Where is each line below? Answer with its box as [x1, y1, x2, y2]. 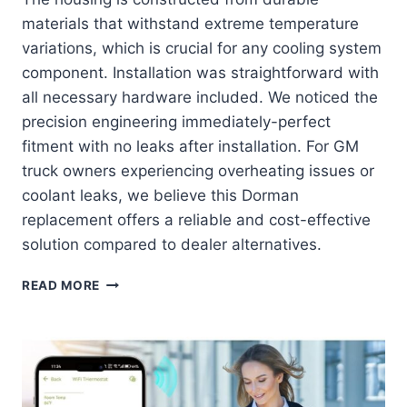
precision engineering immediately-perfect [22, 113, 331, 132]
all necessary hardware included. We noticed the [22, 88, 378, 107]
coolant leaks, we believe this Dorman [22, 186, 299, 205]
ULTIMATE [99, 350, 166, 365]
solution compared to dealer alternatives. [22, 235, 322, 254]
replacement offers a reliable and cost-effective [22, 211, 371, 230]
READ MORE [22, 278, 101, 293]
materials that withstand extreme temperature [22, 15, 359, 34]
